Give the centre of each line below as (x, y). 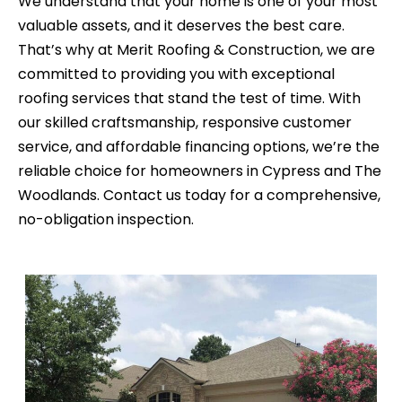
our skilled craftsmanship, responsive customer (185, 122)
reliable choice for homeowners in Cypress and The (200, 170)
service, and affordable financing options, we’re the (199, 146)
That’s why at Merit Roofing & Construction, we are (197, 49)
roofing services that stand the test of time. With (189, 98)
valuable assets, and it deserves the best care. (181, 25)
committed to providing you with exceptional (176, 74)
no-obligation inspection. (106, 219)
